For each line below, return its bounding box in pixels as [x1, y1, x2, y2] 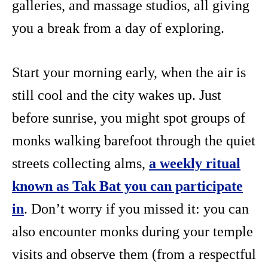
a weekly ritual [149, 156, 240, 172]
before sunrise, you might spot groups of [12, 110, 245, 126]
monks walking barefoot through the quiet [12, 133, 255, 149]
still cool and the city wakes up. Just [12, 87, 221, 103]
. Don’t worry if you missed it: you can [24, 201, 249, 217]
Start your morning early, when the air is [12, 65, 246, 81]
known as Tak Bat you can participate [12, 178, 243, 194]
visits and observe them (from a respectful [12, 246, 256, 263]
